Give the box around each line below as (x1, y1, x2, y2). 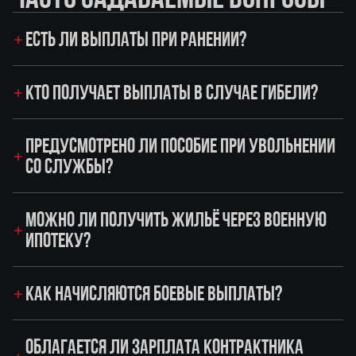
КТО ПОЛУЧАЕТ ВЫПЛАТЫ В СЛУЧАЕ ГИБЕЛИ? (25, 80, 318, 105)
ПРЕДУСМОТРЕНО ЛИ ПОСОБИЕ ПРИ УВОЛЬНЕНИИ (25, 133, 335, 158)
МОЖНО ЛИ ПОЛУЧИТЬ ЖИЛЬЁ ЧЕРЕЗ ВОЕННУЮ (25, 207, 327, 232)
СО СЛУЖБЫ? (25, 154, 113, 179)
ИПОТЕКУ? (25, 228, 91, 253)
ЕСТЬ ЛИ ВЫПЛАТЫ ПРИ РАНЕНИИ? (25, 27, 246, 52)
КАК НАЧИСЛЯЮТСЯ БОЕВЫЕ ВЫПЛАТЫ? (25, 281, 282, 306)
